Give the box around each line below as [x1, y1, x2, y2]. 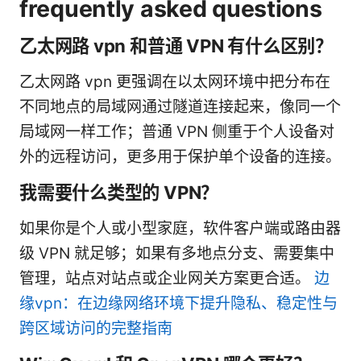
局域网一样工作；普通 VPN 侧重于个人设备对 [19, 122, 334, 141]
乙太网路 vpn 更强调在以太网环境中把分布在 [19, 72, 330, 91]
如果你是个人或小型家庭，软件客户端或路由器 [19, 218, 341, 238]
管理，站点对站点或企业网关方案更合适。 [19, 268, 314, 288]
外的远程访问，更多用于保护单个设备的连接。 [19, 147, 341, 166]
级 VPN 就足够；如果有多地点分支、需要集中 [19, 243, 334, 263]
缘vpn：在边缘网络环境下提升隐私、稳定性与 [19, 293, 338, 313]
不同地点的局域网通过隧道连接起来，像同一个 [19, 97, 341, 116]
